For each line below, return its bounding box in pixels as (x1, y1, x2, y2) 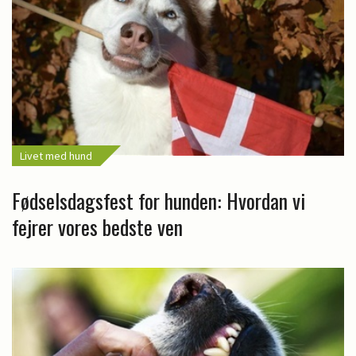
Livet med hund (20, 148, 92, 163)
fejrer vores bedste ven (12, 211, 183, 242)
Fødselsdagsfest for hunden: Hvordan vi (12, 184, 305, 216)
